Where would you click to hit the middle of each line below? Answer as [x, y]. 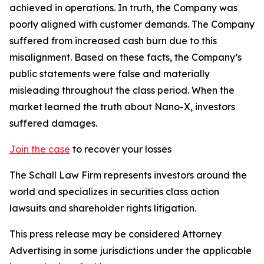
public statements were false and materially [110, 74]
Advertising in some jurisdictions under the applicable [131, 250]
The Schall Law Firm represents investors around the [128, 175]
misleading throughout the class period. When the [122, 90]
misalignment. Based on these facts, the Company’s [126, 57]
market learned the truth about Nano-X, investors [122, 107]
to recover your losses [121, 149]
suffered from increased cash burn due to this [113, 41]
